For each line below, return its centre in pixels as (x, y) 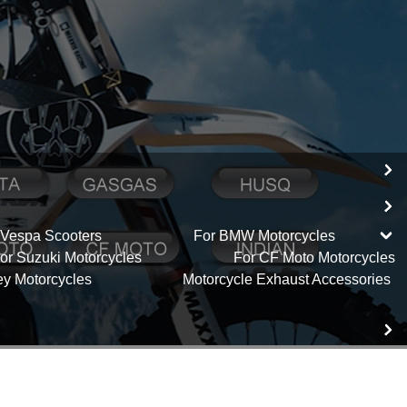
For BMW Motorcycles (264, 236)
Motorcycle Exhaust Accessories (287, 279)
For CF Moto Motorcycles (314, 258)
